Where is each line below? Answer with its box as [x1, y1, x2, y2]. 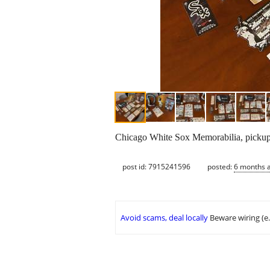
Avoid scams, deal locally [121, 212, 208, 224]
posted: [207, 161, 234, 172]
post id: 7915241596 [122, 161, 190, 172]
